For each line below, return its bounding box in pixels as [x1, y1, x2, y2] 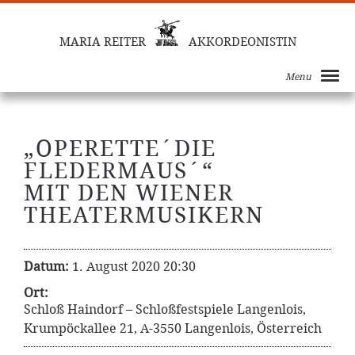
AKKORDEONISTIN [188, 35, 296, 49]
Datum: [24, 259, 69, 274]
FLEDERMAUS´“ [24, 158, 214, 184]
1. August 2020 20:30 [72, 259, 196, 274]
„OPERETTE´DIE [24, 136, 216, 162]
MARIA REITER [59, 35, 146, 49]
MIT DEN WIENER [24, 180, 234, 206]
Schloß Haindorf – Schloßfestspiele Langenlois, [24, 302, 306, 317]
